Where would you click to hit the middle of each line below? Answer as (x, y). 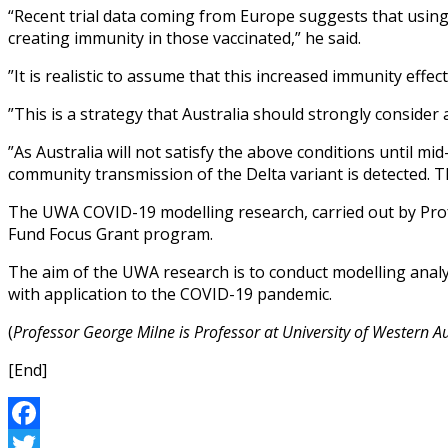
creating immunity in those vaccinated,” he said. (184, 38)
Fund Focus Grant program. (110, 234)
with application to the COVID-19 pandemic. (170, 294)
